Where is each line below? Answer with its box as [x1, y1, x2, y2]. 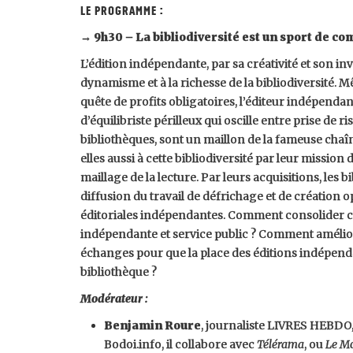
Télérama [257, 337, 304, 351]
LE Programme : [80, 4, 163, 18]
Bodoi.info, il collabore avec [104, 337, 257, 351]
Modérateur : [80, 292, 150, 306]
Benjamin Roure [104, 318, 201, 333]
